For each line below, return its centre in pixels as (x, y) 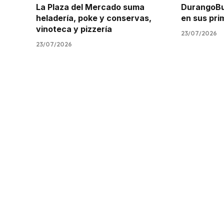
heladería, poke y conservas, (94, 18)
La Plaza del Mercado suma (91, 7)
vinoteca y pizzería (74, 29)
